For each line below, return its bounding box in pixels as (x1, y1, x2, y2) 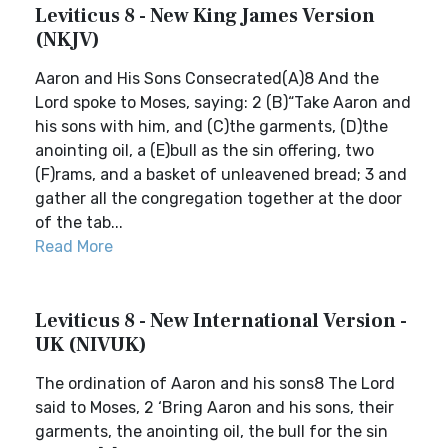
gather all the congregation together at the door (35, 189, 402, 208)
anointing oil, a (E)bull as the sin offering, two (35, 141, 374, 160)
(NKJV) (35, 27, 100, 53)
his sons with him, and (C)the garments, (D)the (35, 117, 388, 136)
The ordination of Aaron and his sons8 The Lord (35, 374, 395, 393)
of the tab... (35, 213, 123, 232)
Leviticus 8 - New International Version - (35, 308, 407, 334)
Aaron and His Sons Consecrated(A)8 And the (35, 69, 379, 88)
